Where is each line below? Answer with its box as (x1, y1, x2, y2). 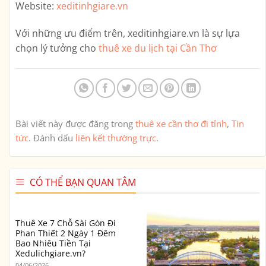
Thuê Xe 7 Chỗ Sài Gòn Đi (15, 217, 116, 229)
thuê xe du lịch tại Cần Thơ (99, 41, 217, 55)
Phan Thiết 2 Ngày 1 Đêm (15, 227, 116, 239)
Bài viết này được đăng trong (15, 118, 135, 130)
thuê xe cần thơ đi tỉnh (135, 118, 227, 130)
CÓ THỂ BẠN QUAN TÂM (30, 176, 136, 189)
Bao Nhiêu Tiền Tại (15, 237, 91, 249)
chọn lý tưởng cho (15, 41, 99, 55)
